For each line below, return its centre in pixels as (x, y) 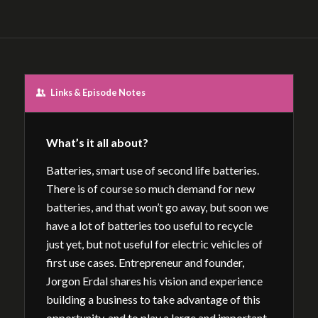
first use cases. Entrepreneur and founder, (145, 263)
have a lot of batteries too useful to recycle (149, 226)
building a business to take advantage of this (153, 300)
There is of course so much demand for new (150, 189)
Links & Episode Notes (98, 92)
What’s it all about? (97, 142)
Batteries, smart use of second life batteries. (152, 170)
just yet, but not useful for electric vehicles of (154, 244)
